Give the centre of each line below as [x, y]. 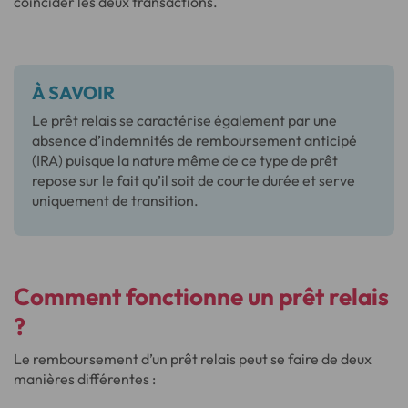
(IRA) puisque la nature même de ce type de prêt [185, 160]
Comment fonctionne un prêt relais [201, 296]
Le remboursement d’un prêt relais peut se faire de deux [193, 359]
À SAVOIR [73, 92]
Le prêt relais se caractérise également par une [184, 120]
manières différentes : [85, 379]
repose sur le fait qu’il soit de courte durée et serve [194, 180]
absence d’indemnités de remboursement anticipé [194, 140]
